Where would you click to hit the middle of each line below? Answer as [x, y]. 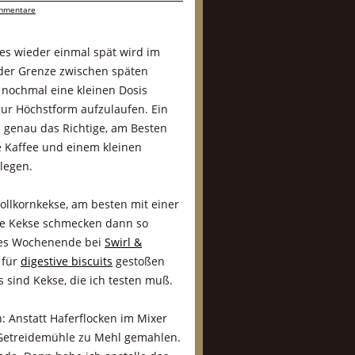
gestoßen [139, 261]
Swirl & [123, 242]
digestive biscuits [67, 261]
